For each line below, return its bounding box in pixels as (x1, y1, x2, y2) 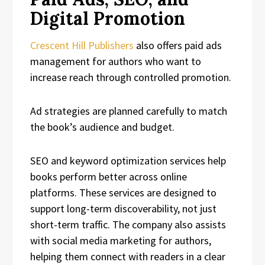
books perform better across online (30, 169, 187, 183)
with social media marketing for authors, (30, 233, 211, 247)
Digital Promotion (30, 7, 185, 30)
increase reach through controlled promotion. (30, 70, 231, 84)
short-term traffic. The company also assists (30, 217, 226, 231)
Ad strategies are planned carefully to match (30, 104, 227, 118)
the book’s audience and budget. (30, 119, 174, 134)
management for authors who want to (30, 54, 201, 68)
